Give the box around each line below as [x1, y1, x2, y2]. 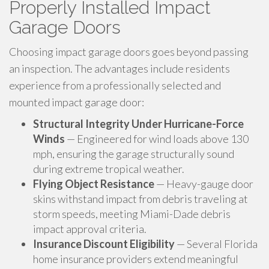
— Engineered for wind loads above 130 [65, 132, 249, 145]
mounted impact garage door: [9, 95, 144, 109]
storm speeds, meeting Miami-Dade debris [33, 207, 231, 220]
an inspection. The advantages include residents [9, 62, 230, 75]
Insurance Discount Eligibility [33, 237, 175, 250]
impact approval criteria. [33, 222, 147, 235]
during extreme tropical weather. [33, 162, 184, 175]
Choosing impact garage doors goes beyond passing [9, 45, 249, 58]
